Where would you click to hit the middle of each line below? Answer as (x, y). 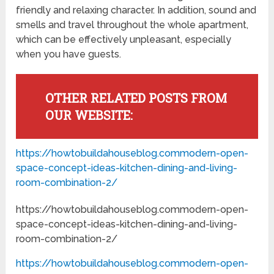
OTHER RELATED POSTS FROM (136, 98)
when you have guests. (69, 54)
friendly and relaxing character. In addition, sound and (136, 10)
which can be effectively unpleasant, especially (124, 40)
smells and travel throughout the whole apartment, (132, 25)
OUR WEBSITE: (89, 115)
